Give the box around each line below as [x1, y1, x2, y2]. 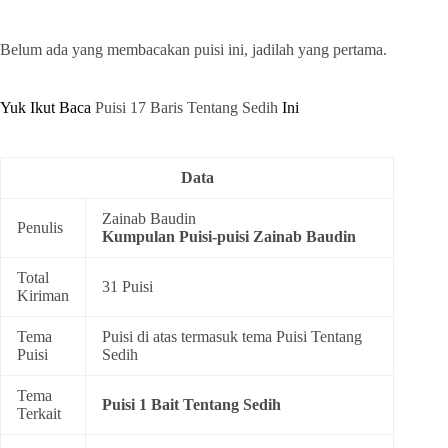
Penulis [17, 219, 63, 237]
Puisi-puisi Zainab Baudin [179, 228, 356, 246]
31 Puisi [102, 278, 153, 296]
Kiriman [17, 287, 69, 305]
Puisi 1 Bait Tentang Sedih [102, 396, 281, 414]
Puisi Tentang [276, 328, 362, 346]
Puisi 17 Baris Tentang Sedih [95, 99, 282, 117]
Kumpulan [102, 228, 179, 246]
